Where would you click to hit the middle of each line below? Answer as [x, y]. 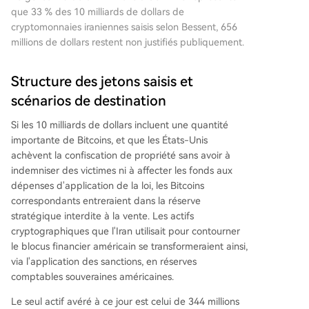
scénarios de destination [89, 101]
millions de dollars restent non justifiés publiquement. [128, 42]
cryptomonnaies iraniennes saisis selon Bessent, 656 [124, 27]
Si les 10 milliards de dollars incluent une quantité [120, 125]
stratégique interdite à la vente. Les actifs [102, 216]
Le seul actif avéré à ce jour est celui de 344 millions [125, 302]
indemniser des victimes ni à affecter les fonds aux [122, 171]
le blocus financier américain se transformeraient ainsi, [129, 247]
